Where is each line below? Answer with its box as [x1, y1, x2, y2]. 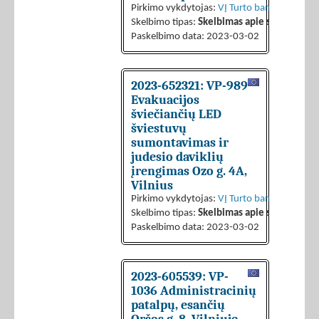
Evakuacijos [131, 93, 199, 108]
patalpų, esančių [131, 298, 225, 313]
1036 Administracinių [131, 283, 256, 298]
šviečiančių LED [131, 107, 221, 122]
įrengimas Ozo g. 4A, [131, 164, 247, 179]
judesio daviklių [131, 150, 224, 164]
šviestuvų [131, 121, 187, 136]
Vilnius [131, 178, 173, 193]
